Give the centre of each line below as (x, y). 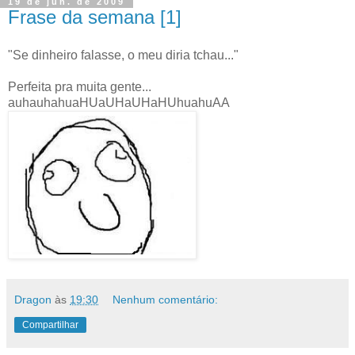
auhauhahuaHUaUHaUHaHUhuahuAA (119, 103)
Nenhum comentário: (166, 300)
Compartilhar (50, 325)
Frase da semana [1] (95, 17)
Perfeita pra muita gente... (80, 87)
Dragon (33, 300)
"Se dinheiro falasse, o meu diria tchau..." (123, 55)
